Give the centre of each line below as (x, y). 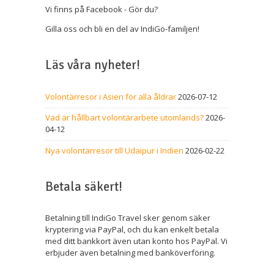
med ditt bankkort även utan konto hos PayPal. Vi (136, 241)
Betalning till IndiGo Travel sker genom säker (128, 218)
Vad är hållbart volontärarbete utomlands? (124, 118)
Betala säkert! (84, 186)
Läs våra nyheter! (93, 65)
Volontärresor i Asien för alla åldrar (111, 97)
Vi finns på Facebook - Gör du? (102, 9)
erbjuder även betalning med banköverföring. (130, 253)
